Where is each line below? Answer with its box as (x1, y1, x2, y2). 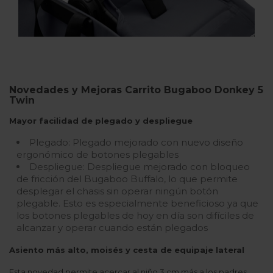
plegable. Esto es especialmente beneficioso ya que (16, 197, 258, 210)
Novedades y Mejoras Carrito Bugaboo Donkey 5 (9, 84, 263, 96)
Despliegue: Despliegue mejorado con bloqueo (29, 161, 250, 173)
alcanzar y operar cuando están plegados (16, 222, 208, 234)
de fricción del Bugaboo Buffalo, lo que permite (16, 173, 238, 185)
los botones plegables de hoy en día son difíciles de (16, 210, 254, 222)
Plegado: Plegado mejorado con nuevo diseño (29, 136, 243, 149)
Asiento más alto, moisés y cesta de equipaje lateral (9, 245, 244, 255)
